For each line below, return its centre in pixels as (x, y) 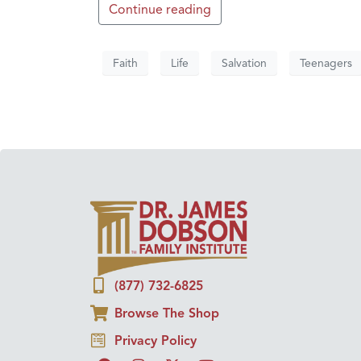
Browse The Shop (167, 313)
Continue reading (160, 10)
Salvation (244, 63)
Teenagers (326, 63)
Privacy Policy (156, 340)
